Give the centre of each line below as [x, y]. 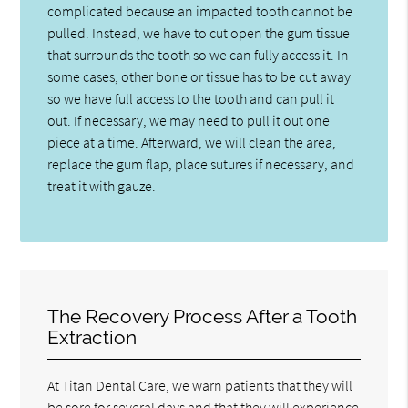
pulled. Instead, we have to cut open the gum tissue [199, 32]
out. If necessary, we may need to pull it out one [189, 120]
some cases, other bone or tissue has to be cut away [199, 76]
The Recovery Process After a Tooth [203, 316]
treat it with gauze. [102, 185]
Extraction [92, 337]
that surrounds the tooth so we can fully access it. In [199, 54]
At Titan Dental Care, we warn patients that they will [200, 385]
